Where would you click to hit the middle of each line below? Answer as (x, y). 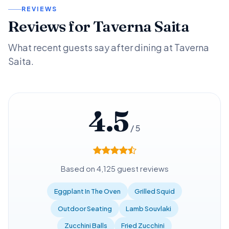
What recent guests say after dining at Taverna (109, 47)
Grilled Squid (155, 191)
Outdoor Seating (85, 208)
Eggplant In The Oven (87, 191)
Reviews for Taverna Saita (99, 27)
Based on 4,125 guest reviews (114, 169)
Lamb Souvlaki (149, 208)
